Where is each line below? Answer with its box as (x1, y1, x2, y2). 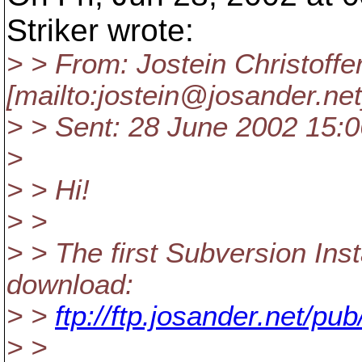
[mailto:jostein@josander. (6, 80, 323, 111)
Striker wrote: (6, 13, 194, 48)
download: (6, 269, 133, 300)
